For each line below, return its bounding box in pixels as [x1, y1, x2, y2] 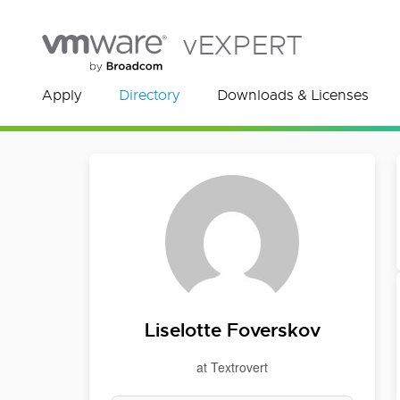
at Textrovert [196, 358, 268, 376]
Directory [119, 87, 179, 104]
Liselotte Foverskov [144, 319, 321, 342]
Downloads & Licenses [217, 87, 369, 104]
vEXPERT [183, 29, 302, 62]
